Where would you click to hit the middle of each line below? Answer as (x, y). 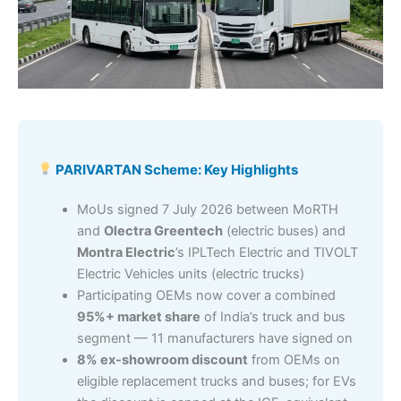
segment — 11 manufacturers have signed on (214, 338)
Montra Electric (126, 252)
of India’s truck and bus (273, 316)
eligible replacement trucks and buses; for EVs (216, 381)
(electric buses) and (284, 230)
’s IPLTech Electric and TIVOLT (266, 252)
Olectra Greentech (163, 230)
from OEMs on (294, 359)
